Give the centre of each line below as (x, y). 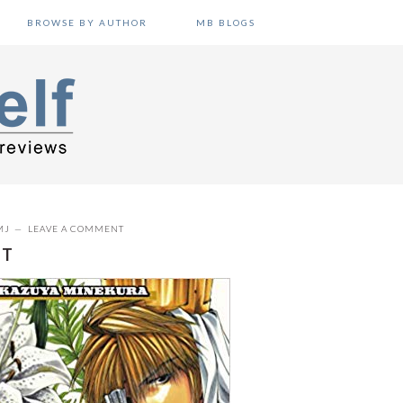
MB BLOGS (226, 22)
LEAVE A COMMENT (76, 228)
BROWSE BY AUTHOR (88, 22)
